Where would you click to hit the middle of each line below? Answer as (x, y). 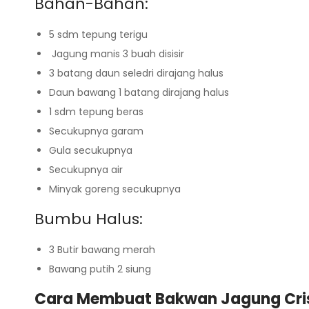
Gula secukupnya (91, 150)
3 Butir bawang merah (102, 249)
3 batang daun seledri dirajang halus (136, 73)
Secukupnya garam (96, 131)
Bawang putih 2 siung (100, 269)
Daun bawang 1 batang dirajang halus (139, 92)
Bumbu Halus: (89, 219)
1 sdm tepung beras (96, 111)
